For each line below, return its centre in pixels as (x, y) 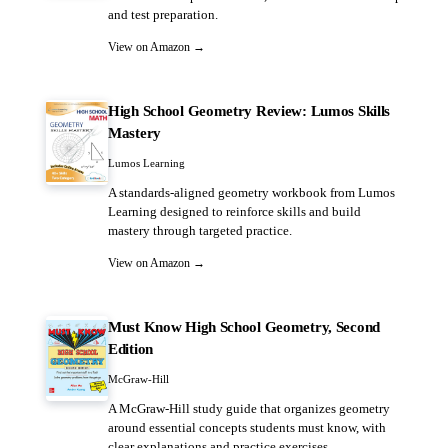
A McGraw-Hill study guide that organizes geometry (249, 409)
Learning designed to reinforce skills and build (234, 212)
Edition (130, 348)
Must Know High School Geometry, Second (244, 326)
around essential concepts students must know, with (247, 428)
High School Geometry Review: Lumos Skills (249, 110)
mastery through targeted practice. (200, 231)
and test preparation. (163, 15)
